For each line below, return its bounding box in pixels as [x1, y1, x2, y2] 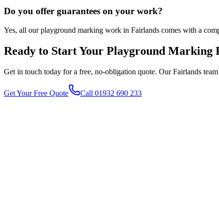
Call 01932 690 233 [80, 88, 142, 97]
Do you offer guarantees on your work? [4, 6, 163, 17]
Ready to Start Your [4, 44, 107, 58]
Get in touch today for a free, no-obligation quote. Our [4, 67, 173, 76]
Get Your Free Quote [4, 88, 68, 97]
